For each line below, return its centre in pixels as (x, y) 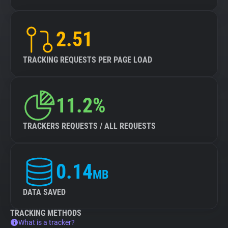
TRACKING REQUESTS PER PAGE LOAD (88, 60)
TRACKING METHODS (46, 213)
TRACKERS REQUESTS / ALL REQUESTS (89, 126)
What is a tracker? (47, 222)
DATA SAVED (44, 192)
